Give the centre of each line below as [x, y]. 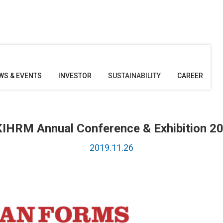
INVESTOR [75, 76]
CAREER [190, 76]
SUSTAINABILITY [134, 76]
